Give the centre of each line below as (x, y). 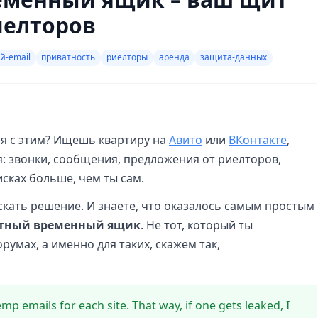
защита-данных (234, 57)
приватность (68, 57)
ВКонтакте (258, 139)
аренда (174, 57)
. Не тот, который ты (197, 225)
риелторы (127, 57)
